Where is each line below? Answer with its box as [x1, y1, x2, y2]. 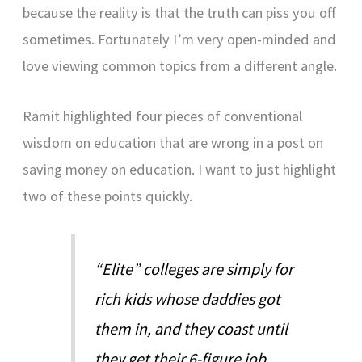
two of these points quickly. [23, 187, 193, 206]
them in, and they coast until [95, 318, 288, 339]
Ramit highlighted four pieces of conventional [23, 107, 303, 126]
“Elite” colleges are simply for [95, 258, 294, 279]
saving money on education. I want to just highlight [23, 160, 337, 179]
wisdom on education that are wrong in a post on [23, 133, 324, 153]
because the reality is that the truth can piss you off [23, 3, 337, 23]
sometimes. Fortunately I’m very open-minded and [23, 30, 337, 49]
